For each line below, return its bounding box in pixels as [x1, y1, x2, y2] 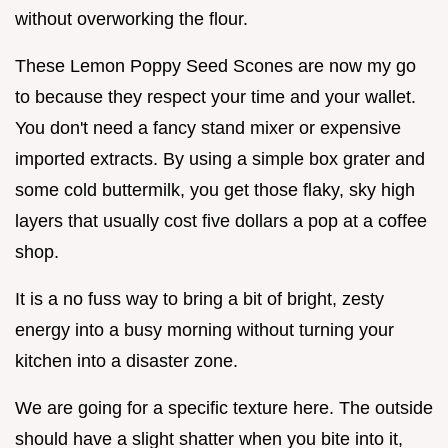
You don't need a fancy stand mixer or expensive [15, 117, 401, 138]
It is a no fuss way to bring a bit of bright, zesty [15, 288, 384, 309]
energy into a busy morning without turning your [15, 319, 394, 340]
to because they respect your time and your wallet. [15, 86, 416, 107]
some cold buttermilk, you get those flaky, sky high [15, 179, 415, 200]
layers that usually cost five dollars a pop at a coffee [15, 210, 427, 231]
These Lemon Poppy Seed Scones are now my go [15, 55, 416, 76]
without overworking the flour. [15, 8, 248, 29]
